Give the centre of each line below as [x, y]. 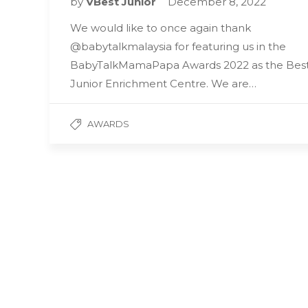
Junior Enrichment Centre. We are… [163, 84]
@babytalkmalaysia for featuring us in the [178, 47]
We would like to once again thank [161, 28]
